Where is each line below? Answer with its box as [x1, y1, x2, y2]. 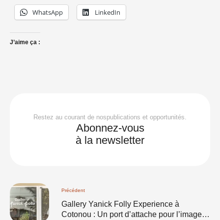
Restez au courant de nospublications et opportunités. [33, 113, 187, 121]
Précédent [61, 187, 85, 193]
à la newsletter [76, 134, 144, 146]
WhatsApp [32, 8, 63, 17]
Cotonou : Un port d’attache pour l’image [61, 210, 202, 219]
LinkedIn [95, 8, 120, 17]
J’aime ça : [10, 39, 40, 46]
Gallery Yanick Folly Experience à [61, 199, 179, 208]
